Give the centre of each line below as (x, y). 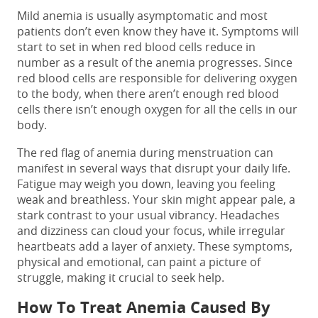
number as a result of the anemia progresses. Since (155, 63)
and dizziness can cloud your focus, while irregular (151, 231)
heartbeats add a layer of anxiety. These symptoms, (155, 247)
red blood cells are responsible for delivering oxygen (157, 78)
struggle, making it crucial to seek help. (121, 278)
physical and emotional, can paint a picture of (139, 262)
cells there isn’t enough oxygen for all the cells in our (157, 110)
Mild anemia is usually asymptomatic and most (142, 16)
